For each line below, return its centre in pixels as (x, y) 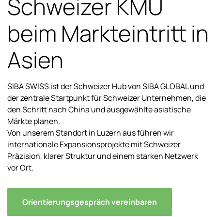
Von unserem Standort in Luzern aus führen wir (91, 133)
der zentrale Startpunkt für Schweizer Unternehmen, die (107, 98)
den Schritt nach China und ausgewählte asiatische (99, 110)
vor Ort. (20, 168)
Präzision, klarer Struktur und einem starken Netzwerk (103, 156)
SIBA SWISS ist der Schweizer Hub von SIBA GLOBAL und (106, 86)
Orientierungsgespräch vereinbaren (90, 202)
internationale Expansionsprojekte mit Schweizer (94, 145)
